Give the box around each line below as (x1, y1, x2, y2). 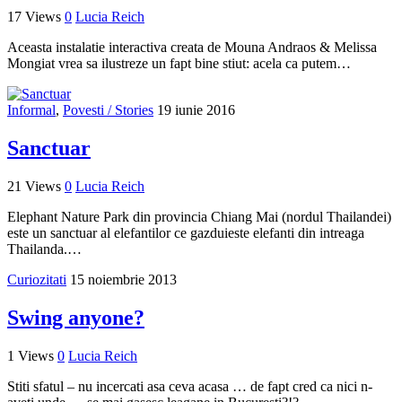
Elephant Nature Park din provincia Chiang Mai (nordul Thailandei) (7, 208, 391, 224)
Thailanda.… (7, 240, 82, 257)
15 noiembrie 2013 (70, 271, 177, 287)
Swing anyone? (7, 305, 144, 329)
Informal (7, 102, 56, 118)
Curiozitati (7, 271, 66, 287)
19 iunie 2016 (157, 102, 235, 118)
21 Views (7, 178, 61, 194)
